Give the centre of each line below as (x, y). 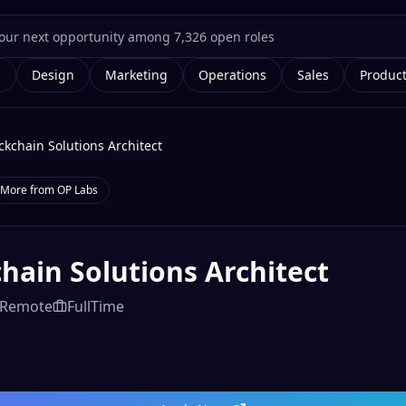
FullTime (96, 306)
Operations (232, 75)
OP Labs (77, 190)
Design (53, 75)
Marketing (136, 75)
